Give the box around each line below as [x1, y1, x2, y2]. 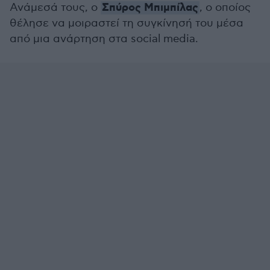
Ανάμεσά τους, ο [10, 1, 101, 14]
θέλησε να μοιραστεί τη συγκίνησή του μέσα [10, 17, 243, 30]
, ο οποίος [199, 1, 251, 14]
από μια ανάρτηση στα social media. [10, 33, 198, 45]
